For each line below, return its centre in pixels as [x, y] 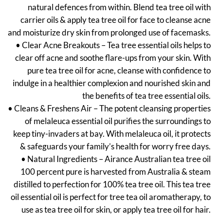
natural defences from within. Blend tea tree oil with [119, 7]
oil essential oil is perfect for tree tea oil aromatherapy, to [111, 197]
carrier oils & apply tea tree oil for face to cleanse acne [116, 20]
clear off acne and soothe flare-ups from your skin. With [113, 58]
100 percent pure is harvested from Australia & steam [116, 172]
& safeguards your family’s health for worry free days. [115, 146]
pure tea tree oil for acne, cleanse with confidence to [119, 71]
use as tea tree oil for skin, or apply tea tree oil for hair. [116, 210]
